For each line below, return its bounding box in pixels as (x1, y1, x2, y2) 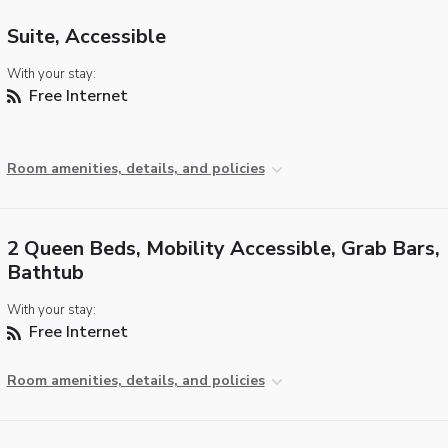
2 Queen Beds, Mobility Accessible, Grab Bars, (6, 235, 440, 263)
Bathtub (6, 259, 84, 287)
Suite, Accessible (6, 22, 166, 50)
